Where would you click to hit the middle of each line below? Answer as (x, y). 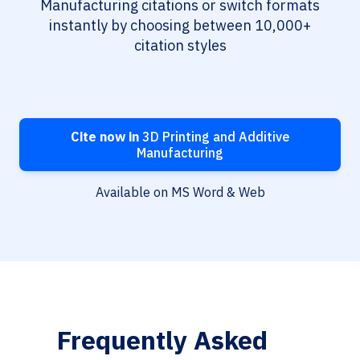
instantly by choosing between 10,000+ (180, 26)
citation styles (180, 46)
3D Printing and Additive (214, 137)
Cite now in (104, 137)
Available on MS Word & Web (180, 192)
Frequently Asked (162, 340)
